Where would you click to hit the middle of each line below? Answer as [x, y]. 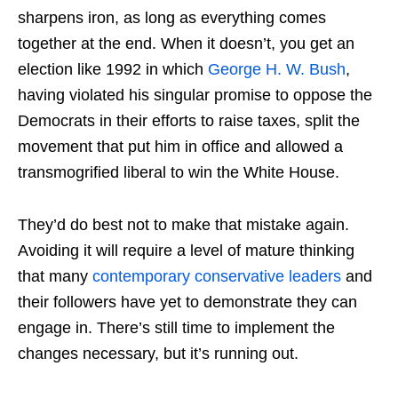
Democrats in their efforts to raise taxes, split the [189, 121]
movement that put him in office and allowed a [180, 147]
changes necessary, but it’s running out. [158, 354]
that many [55, 277]
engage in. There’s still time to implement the [176, 328]
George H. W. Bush [277, 70]
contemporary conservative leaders [217, 277]
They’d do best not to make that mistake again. [183, 225]
